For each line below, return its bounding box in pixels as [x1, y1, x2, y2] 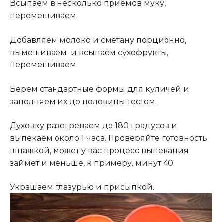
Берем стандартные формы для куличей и [10, 84, 189, 94]
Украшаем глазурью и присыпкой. [10, 182, 154, 192]
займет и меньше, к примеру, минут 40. [10, 158, 175, 168]
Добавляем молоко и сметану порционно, [10, 35, 186, 45]
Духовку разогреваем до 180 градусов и [10, 121, 177, 131]
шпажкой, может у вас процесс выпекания [10, 146, 189, 156]
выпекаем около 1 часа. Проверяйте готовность [10, 133, 207, 143]
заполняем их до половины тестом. [10, 97, 157, 107]
